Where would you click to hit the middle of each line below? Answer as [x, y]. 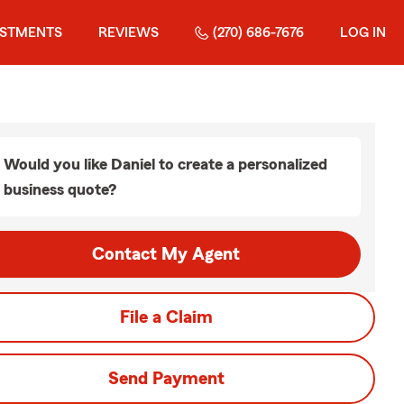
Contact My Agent [166, 254]
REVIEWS [129, 32]
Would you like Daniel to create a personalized [165, 164]
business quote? [60, 189]
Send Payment [166, 379]
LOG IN [363, 32]
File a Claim [166, 317]
